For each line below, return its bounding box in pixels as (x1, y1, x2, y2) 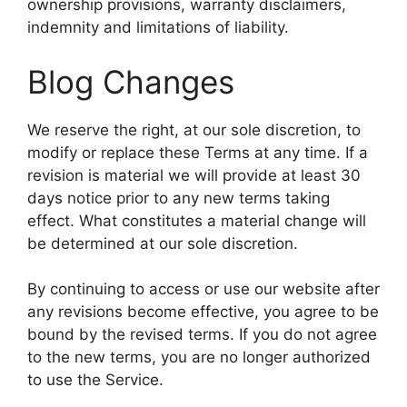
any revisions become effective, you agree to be (27, 303, 379, 322)
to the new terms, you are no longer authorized (27, 348, 371, 367)
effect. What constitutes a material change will (27, 211, 366, 230)
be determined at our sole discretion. (27, 233, 298, 253)
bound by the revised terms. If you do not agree (27, 325, 377, 344)
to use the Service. (27, 371, 164, 390)
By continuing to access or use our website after (27, 280, 380, 299)
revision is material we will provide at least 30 (27, 165, 361, 184)
